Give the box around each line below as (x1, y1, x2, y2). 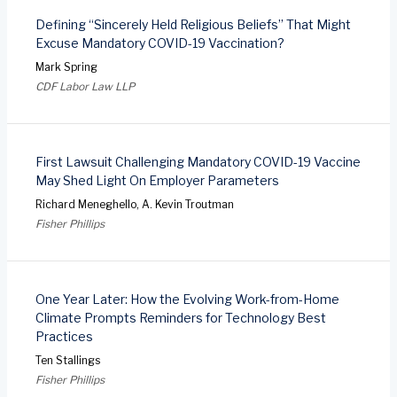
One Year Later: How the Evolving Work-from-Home (35, 291, 339, 307)
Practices (35, 328, 93, 344)
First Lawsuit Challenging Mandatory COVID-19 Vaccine (35, 153, 361, 169)
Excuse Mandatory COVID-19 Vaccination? (35, 35, 284, 51)
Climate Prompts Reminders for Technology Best (35, 309, 326, 325)
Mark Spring (35, 59, 97, 74)
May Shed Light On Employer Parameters (35, 172, 279, 188)
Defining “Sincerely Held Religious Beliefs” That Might (35, 16, 351, 32)
